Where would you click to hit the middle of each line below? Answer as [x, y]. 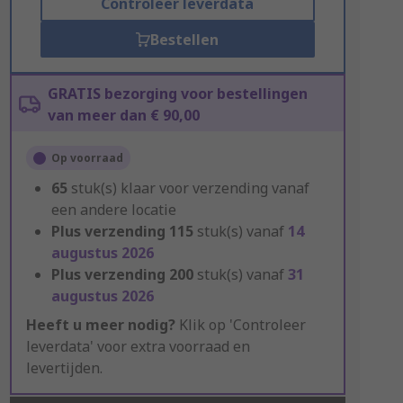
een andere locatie [113, 210]
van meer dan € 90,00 [123, 115]
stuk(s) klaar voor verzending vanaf [190, 188]
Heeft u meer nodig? [100, 325]
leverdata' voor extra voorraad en [138, 346]
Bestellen [185, 40]
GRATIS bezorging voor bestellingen [177, 94]
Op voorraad [87, 158]
